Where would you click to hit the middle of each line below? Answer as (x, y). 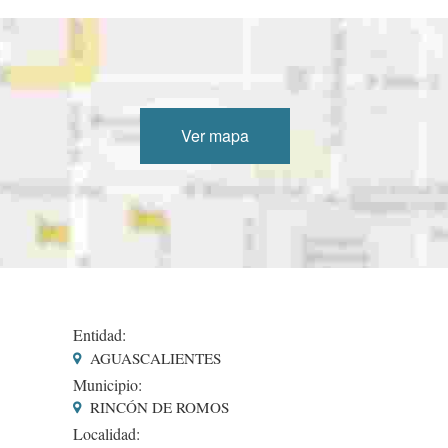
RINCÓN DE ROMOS (157, 406)
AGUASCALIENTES (153, 357)
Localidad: (106, 433)
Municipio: (107, 384)
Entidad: (99, 335)
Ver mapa (215, 136)
